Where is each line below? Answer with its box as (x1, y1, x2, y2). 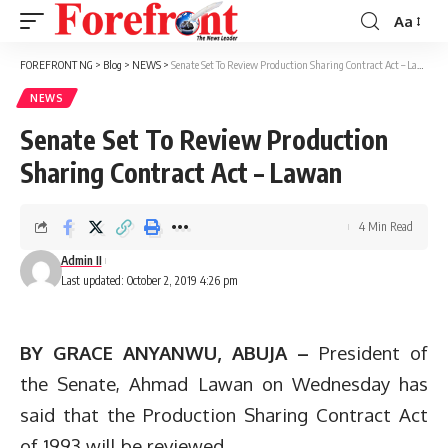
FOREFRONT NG (20, 58, 93, 71)
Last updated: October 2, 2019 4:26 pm (60, 273, 238, 288)
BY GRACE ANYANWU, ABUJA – (20, 341, 319, 364)
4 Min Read (359, 219, 413, 234)
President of (319, 341, 428, 364)
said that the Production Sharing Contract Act (20, 403, 428, 426)
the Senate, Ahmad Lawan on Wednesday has (20, 372, 428, 395)
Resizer (393, 47, 442, 67)
